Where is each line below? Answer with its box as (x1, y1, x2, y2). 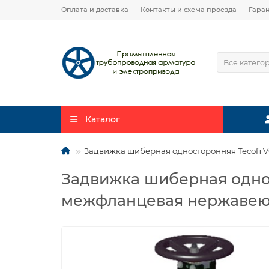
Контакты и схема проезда (141, 5, 237, 14)
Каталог (85, 114, 120, 125)
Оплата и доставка (61, 5, 128, 14)
